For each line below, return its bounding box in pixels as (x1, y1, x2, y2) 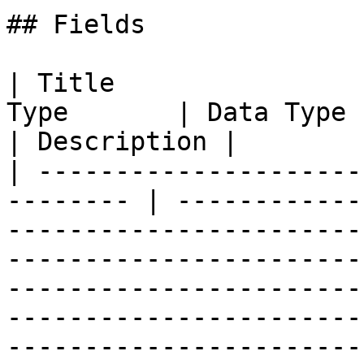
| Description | (6, 127, 238, 156)
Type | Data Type (6, 97, 346, 127)
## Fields (6, 10, 145, 39)
